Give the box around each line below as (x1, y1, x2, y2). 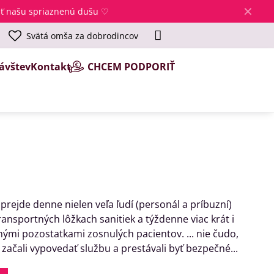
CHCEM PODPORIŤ (87, 60, 176, 73)
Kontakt (31, 60, 72, 73)
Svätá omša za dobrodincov (26, 29, 138, 42)
